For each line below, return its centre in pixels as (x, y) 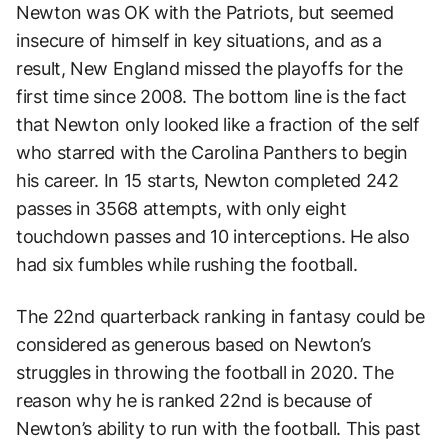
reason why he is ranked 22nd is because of (194, 400)
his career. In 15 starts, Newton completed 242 (207, 180)
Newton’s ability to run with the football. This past (218, 428)
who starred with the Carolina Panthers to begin (212, 152)
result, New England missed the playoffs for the (210, 68)
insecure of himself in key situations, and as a (199, 40)
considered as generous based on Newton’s (193, 344)
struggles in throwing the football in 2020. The (205, 372)
